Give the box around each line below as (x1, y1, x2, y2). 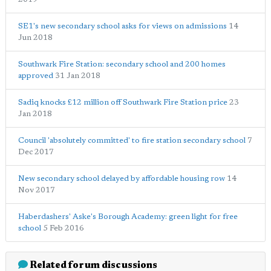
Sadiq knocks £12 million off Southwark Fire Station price (18, 98, 229, 106)
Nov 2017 (18, 186, 55, 194)
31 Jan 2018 (55, 71, 100, 80)
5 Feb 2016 (43, 224, 84, 232)
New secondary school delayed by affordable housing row (18, 174, 225, 183)
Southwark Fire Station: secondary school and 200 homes (18, 60, 226, 68)
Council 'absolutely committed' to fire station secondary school (18, 136, 246, 145)
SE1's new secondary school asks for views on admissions (18, 22, 227, 30)
